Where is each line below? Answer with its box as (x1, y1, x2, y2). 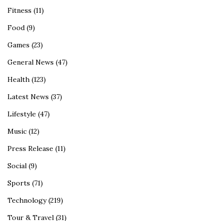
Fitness (7, 5, 32, 15)
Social (7, 161, 27, 170)
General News (7, 57, 54, 67)
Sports (7, 178, 30, 187)
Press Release (7, 144, 53, 153)
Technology (7, 195, 46, 205)
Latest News (7, 92, 49, 101)
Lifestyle (7, 109, 36, 118)
